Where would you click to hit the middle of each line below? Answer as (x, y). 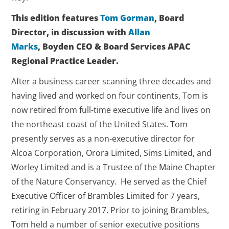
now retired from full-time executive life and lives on (111, 110)
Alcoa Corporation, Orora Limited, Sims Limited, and (112, 153)
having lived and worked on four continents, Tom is (110, 96)
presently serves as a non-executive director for (103, 139)
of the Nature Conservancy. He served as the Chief (109, 181)
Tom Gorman (128, 18)
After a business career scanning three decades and (111, 81)
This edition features (56, 18)
